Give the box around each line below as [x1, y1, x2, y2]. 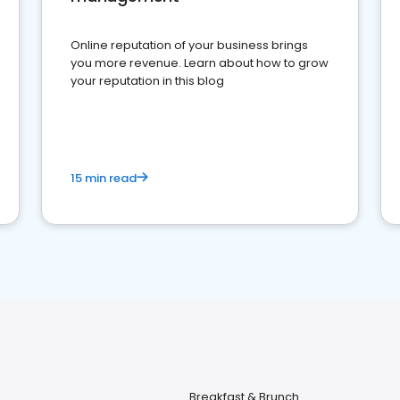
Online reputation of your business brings [71, 37, 308, 54]
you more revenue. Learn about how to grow [71, 54, 329, 71]
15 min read [71, 170, 137, 187]
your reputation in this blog [71, 72, 224, 89]
